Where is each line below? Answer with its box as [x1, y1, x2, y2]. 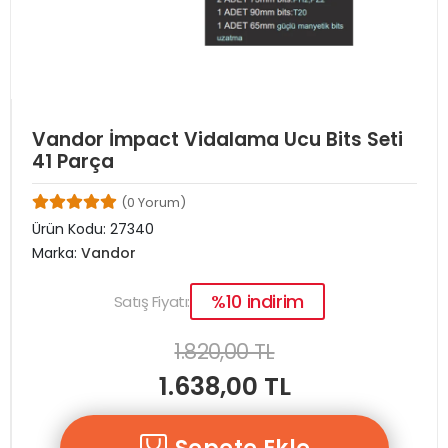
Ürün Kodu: [32, 219, 110, 239]
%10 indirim [211, 288, 304, 314]
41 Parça [32, 148, 114, 175]
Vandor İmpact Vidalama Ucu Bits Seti [32, 126, 403, 153]
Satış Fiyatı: [113, 290, 190, 312]
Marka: [32, 243, 81, 263]
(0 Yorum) [121, 193, 186, 212]
